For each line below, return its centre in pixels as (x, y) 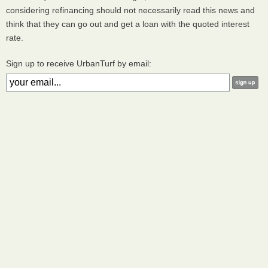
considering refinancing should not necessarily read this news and (130, 10)
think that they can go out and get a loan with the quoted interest (128, 24)
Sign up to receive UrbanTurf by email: (79, 64)
